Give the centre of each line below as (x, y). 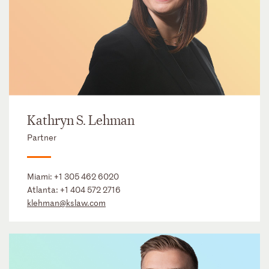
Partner (42, 137)
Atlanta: (44, 189)
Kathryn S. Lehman (81, 120)
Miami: (41, 176)
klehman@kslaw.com (66, 202)
